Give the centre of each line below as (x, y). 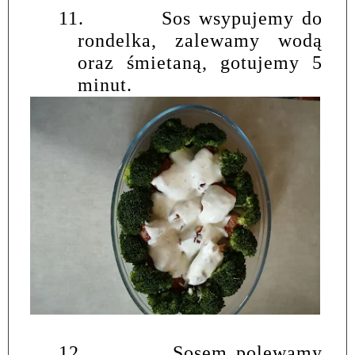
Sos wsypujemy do (242, 19)
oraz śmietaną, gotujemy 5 (200, 63)
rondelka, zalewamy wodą (200, 41)
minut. (105, 85)
